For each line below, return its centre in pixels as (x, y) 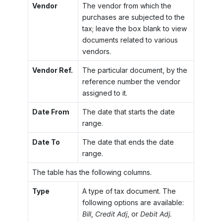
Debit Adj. (156, 214)
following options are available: (133, 203)
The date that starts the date (128, 112)
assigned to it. (105, 93)
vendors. (96, 52)
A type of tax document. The (129, 191)
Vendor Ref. (52, 70)
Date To (46, 142)
